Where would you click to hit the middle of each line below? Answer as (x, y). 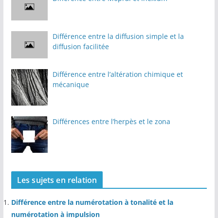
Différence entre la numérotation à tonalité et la (92, 202)
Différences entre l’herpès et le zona (111, 122)
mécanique (71, 85)
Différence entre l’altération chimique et (118, 74)
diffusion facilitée (81, 47)
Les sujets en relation (57, 180)
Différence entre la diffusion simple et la (118, 36)
